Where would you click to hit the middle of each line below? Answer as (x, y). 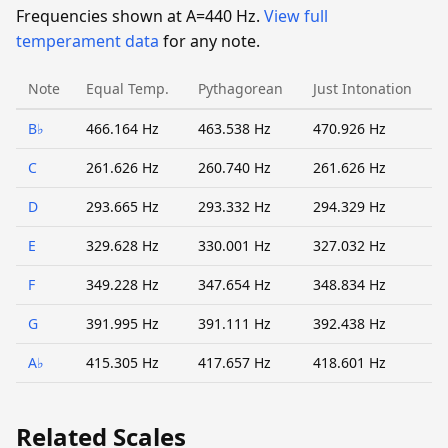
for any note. (209, 40)
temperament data (87, 40)
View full (296, 15)
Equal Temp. (127, 88)
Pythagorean (240, 88)
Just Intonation (362, 88)
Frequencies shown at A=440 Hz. (140, 15)
